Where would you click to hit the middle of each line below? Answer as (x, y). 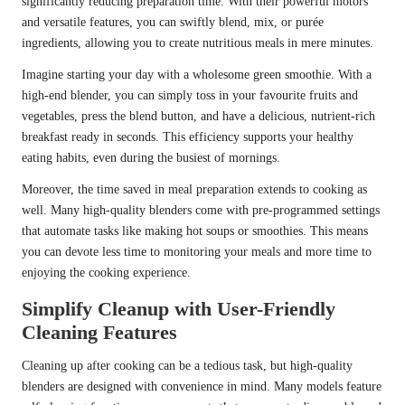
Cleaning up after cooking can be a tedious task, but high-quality (187, 366)
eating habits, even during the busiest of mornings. (151, 158)
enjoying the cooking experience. (106, 273)
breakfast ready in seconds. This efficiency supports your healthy (188, 137)
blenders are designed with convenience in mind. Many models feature (202, 387)
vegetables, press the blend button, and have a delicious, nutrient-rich (198, 117)
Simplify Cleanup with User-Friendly (179, 309)
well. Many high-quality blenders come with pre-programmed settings (201, 211)
